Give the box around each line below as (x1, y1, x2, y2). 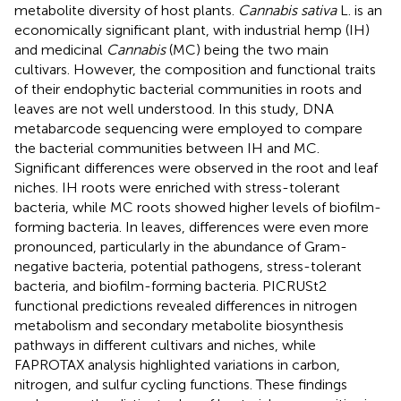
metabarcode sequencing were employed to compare (14, 119, 363, 137)
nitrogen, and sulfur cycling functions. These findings (14, 375, 347, 393)
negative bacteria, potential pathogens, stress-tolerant (14, 257, 362, 275)
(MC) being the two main (166, 40, 328, 58)
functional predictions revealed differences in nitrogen (14, 296, 357, 314)
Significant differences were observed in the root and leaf (14, 158, 378, 176)
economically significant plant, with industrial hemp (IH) (14, 21, 370, 38)
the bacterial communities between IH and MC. (14, 139, 320, 157)
